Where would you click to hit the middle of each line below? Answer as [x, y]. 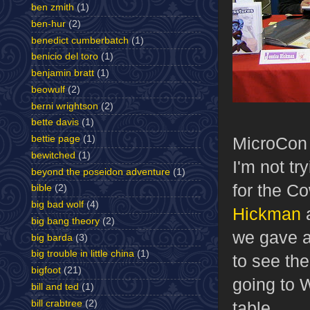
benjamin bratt [63, 73]
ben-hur [48, 24]
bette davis [55, 122]
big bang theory [65, 221]
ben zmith [53, 8]
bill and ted [55, 286]
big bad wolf [57, 205]
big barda [52, 237]
